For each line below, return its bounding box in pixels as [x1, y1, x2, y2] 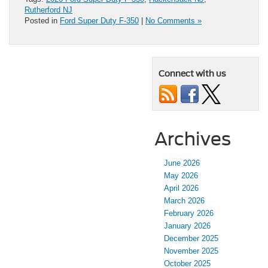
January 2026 [164, 221, 211, 231]
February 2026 [164, 209, 214, 218]
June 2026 [164, 159, 200, 168]
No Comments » [145, 16, 202, 26]
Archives [154, 128, 231, 150]
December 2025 [164, 234, 218, 243]
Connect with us [159, 69, 226, 79]
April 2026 [164, 184, 199, 193]
